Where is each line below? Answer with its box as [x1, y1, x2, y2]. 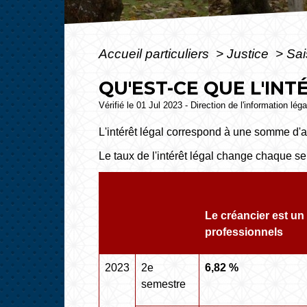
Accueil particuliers [99, 46, 213, 61]
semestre [141, 278, 186, 291]
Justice [227, 46, 273, 61]
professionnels [205, 226, 284, 238]
